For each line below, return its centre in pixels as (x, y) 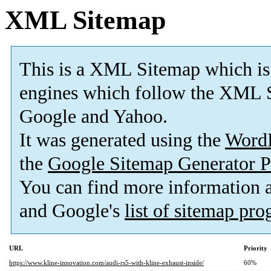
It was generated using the (122, 140)
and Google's (72, 211)
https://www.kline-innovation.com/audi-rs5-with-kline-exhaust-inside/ (106, 263)
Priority (256, 248)
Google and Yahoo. (93, 117)
